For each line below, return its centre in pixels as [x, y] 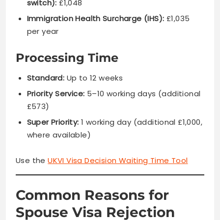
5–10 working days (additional [143, 94]
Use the [32, 160]
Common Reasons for [92, 195]
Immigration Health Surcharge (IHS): [96, 18]
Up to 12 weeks [94, 78]
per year [43, 31]
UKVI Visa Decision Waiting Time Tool [118, 160]
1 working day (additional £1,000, [141, 122]
